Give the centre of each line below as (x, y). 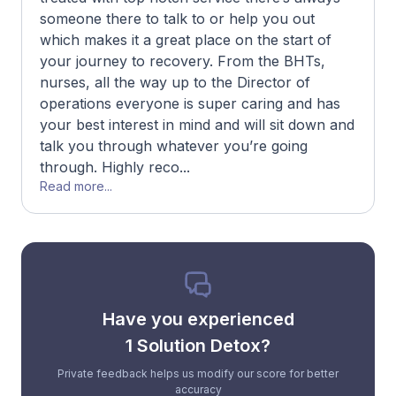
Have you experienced (198, 320)
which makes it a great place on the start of (186, 40)
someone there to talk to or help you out (177, 19)
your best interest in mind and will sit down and (197, 125)
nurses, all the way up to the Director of (175, 83)
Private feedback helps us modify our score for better (198, 374)
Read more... (76, 187)
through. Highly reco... (115, 168)
